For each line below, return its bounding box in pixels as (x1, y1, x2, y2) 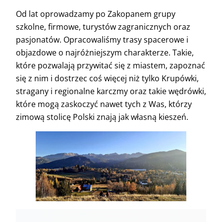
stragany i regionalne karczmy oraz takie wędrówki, (16, 86, 206, 97)
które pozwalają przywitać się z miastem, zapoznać (16, 60, 205, 71)
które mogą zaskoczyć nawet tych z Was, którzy (16, 99, 192, 110)
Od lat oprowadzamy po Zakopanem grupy (16, 8, 175, 19)
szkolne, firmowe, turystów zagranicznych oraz (16, 21, 190, 32)
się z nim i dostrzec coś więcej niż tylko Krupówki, (16, 73, 199, 84)
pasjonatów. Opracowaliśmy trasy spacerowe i (16, 34, 188, 45)
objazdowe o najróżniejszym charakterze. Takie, (16, 47, 194, 58)
